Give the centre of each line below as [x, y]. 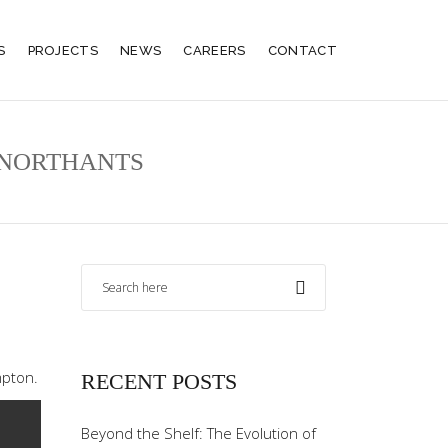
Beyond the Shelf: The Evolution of [198, 433]
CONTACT [302, 50]
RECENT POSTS [159, 381]
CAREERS [214, 50]
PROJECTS [63, 50]
